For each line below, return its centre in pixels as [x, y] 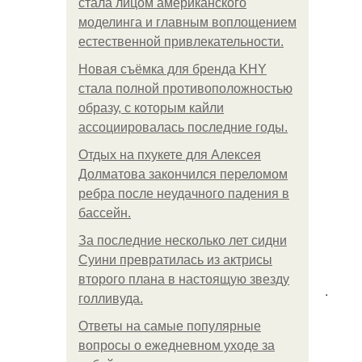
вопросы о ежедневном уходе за [177, 345]
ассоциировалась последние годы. [183, 127]
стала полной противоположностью [185, 88]
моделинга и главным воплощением [187, 22]
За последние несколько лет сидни [183, 240]
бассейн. [105, 213]
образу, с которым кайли [151, 108]
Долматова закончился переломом [183, 174]
